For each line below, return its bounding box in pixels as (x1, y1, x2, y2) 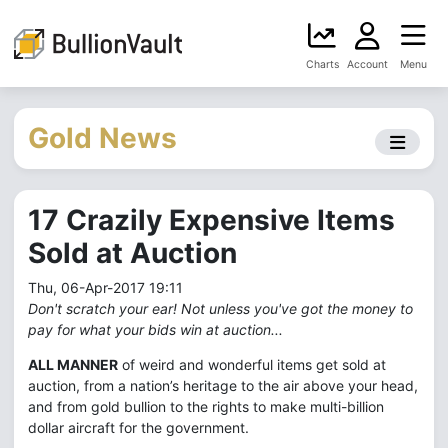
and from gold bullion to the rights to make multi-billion (28, 398, 384, 415)
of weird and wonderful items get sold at (118, 356, 386, 373)
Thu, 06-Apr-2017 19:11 (28, 279, 183, 296)
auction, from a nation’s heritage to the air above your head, (28, 377, 418, 394)
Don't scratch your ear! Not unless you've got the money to (28, 300, 413, 317)
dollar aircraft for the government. (28, 419, 249, 436)
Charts (305, 58, 339, 71)
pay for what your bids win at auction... (28, 321, 283, 338)
